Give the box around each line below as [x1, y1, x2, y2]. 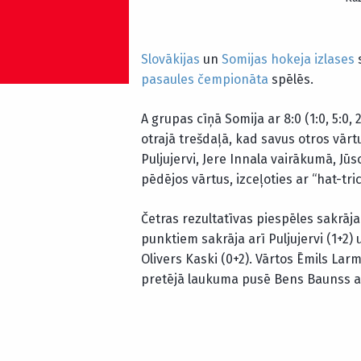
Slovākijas [141, 51, 200, 67]
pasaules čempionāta [141, 71, 268, 87]
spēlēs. [268, 71, 313, 87]
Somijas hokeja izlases [222, 51, 355, 67]
